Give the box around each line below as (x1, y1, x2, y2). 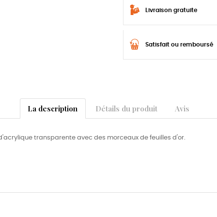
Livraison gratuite (145, 7, 197, 13)
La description (28, 103, 78, 113)
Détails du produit (95, 103, 157, 113)
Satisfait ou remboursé (145, 42, 213, 47)
